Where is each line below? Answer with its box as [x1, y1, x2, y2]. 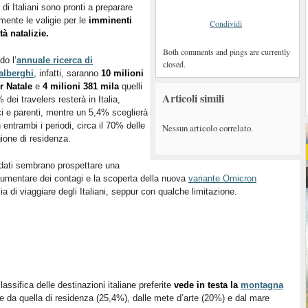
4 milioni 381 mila [43, 81, 119, 91]
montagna [241, 280, 283, 290]
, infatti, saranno [34, 68, 101, 78]
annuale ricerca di [16, 55, 93, 65]
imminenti [89, 15, 132, 25]
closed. [163, 58, 186, 69]
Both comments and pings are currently [163, 46, 290, 57]
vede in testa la [174, 280, 241, 290]
